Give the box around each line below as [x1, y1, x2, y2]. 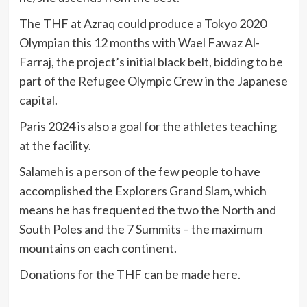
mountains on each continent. [19, 240, 177, 256]
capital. [19, 92, 58, 108]
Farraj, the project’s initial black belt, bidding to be [19, 53, 283, 69]
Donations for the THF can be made [19, 266, 212, 282]
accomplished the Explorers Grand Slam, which [19, 182, 267, 198]
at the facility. [19, 137, 91, 153]
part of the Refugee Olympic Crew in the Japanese [19, 73, 288, 88]
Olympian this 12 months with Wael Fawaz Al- [19, 34, 260, 50]
